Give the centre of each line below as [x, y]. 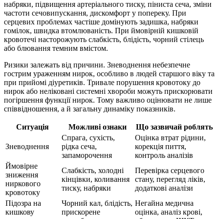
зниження [22, 175]
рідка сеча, [79, 147]
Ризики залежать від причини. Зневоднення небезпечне [97, 65]
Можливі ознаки [97, 127]
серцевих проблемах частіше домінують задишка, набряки [101, 22]
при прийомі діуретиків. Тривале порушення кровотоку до [102, 83]
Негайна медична [164, 203]
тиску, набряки [86, 188]
